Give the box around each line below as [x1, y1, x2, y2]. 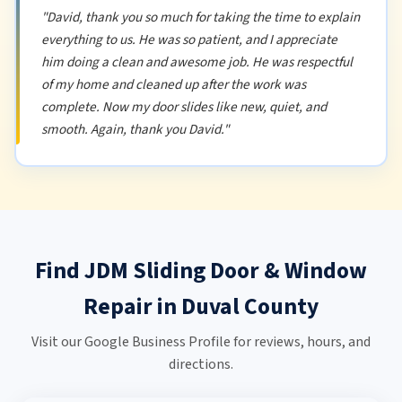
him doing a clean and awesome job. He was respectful [40, 51, 353, 72]
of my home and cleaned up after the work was [40, 74, 306, 94]
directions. [169, 354, 233, 374]
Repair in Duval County [83, 291, 319, 324]
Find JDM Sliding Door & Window [35, 255, 367, 288]
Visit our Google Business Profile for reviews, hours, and [31, 331, 371, 352]
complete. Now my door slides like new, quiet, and [40, 96, 327, 117]
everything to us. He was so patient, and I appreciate [40, 29, 337, 49]
